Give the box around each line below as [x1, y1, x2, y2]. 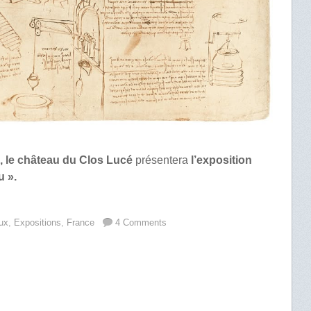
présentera [133, 153, 192, 166]
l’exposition [191, 153, 253, 166]
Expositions [14, 217, 62, 228]
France [67, 217, 95, 228]
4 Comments [115, 217, 167, 228]
